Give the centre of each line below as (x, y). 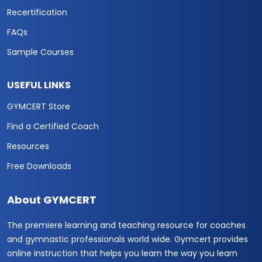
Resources (28, 146)
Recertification (37, 12)
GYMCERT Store (39, 106)
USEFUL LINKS (39, 85)
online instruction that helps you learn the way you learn (122, 253)
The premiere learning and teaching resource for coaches (126, 225)
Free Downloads (39, 166)
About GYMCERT (52, 199)
